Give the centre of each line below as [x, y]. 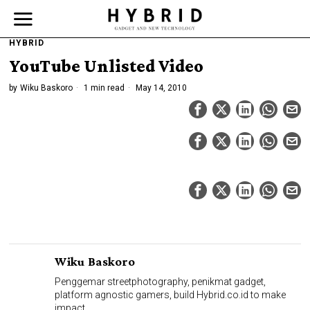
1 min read [103, 88]
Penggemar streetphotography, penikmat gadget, [161, 282]
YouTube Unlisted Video [107, 66]
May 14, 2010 [161, 88]
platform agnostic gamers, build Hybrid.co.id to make [171, 295]
